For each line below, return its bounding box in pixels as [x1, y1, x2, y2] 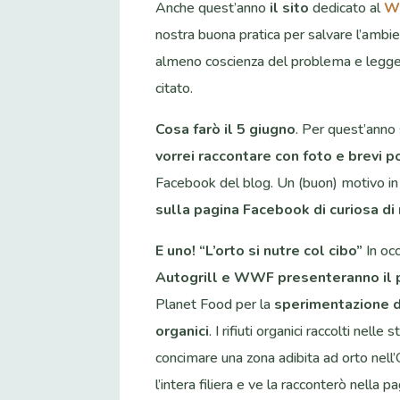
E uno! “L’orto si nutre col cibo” [155, 241, 363, 262]
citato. [155, 79, 194, 99]
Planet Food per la [155, 295, 275, 315]
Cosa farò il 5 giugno [155, 120, 296, 140]
